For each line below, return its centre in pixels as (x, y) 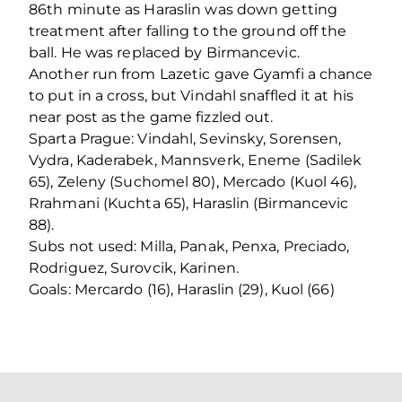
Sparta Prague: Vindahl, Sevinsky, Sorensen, (185, 139)
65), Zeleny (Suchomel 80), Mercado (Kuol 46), (193, 182)
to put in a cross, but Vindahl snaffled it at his (191, 96)
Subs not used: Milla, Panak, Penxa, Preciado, (189, 247)
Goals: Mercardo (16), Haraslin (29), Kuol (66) (182, 290)
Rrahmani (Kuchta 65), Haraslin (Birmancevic (189, 204)
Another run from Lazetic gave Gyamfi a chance (201, 74)
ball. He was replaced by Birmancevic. (164, 53)
